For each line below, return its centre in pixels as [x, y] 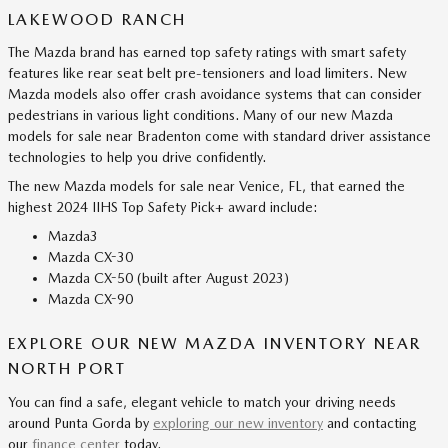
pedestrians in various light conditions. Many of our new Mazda [200, 115]
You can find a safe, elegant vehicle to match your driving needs [202, 401]
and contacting [370, 422]
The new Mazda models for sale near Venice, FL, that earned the [206, 186]
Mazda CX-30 [90, 257]
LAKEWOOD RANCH [97, 19]
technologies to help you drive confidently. [137, 157]
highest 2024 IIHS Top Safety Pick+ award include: [163, 207]
